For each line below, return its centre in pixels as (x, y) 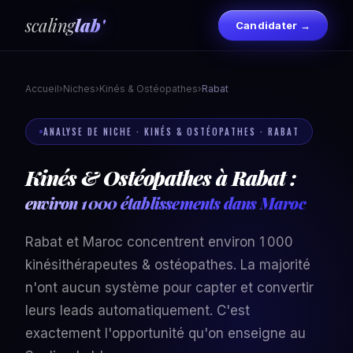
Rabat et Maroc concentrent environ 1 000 (159, 242)
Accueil (42, 89)
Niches (79, 89)
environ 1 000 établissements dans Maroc (165, 203)
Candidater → (273, 25)
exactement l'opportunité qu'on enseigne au (165, 333)
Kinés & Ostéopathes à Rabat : (161, 178)
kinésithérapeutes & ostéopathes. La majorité (168, 265)
